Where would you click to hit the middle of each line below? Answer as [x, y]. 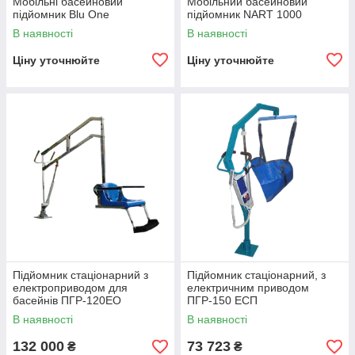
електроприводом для [70, 288]
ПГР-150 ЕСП [222, 301]
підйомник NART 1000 [244, 15]
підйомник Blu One [61, 15]
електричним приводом [248, 288]
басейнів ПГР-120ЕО [67, 301]
